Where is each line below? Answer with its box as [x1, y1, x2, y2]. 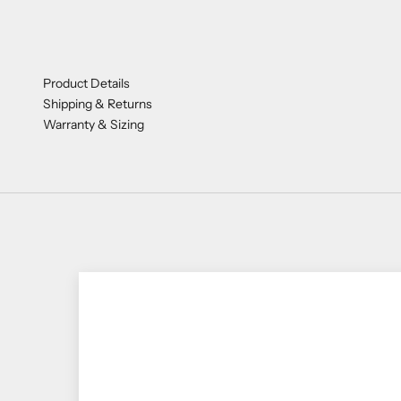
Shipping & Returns [43, 95, 152, 112]
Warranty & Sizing [43, 115, 144, 132]
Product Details [43, 74, 130, 91]
